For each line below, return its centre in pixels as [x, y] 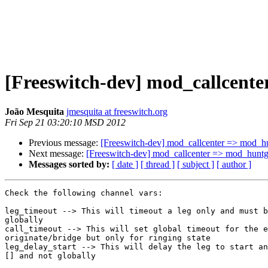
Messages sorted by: [69, 164]
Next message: [57, 153]
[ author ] [234, 164]
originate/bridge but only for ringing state [108, 237]
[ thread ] [158, 164]
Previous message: [65, 142]
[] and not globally [50, 255]
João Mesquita [34, 111]
